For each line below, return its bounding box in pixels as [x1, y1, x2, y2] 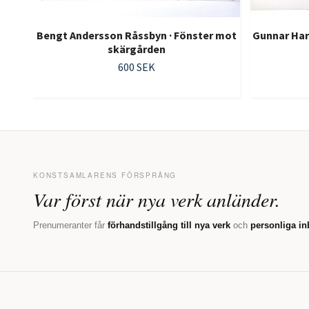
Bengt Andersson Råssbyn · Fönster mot [36, 28, 237, 43]
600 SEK [117, 60, 155, 74]
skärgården [107, 42, 166, 57]
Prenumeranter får [33, 220, 108, 231]
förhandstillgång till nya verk [108, 220, 230, 231]
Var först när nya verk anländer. [33, 186, 280, 213]
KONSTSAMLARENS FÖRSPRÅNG [33, 170, 177, 181]
